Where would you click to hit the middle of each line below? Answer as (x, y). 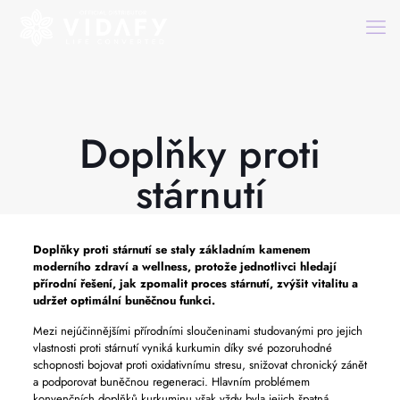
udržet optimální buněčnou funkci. (124, 300)
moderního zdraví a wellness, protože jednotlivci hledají (184, 267)
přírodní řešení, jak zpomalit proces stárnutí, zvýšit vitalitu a (195, 283)
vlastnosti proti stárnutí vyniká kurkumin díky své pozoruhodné (182, 348)
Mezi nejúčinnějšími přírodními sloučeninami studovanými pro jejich (197, 331)
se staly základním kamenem (231, 250)
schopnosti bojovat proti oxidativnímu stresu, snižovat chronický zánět (200, 365)
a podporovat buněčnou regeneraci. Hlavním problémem (171, 382)
